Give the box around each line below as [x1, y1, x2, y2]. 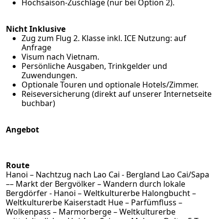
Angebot [6, 124, 39, 135]
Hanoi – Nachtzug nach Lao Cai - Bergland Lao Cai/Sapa [6, 169, 209, 180]
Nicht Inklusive [6, 23, 66, 35]
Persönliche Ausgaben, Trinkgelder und [22, 61, 167, 72]
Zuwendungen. [22, 70, 77, 81]
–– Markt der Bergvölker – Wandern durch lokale [6, 178, 185, 190]
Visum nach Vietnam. [22, 51, 101, 63]
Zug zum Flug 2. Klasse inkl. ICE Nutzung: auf [22, 33, 186, 44]
